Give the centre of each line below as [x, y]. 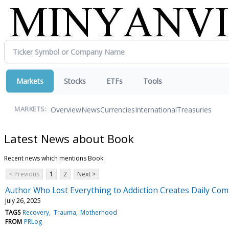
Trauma [65, 212]
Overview [66, 109]
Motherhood [98, 212]
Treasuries [194, 109]
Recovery [36, 212]
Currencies [118, 109]
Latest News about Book [69, 138]
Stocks [75, 81]
